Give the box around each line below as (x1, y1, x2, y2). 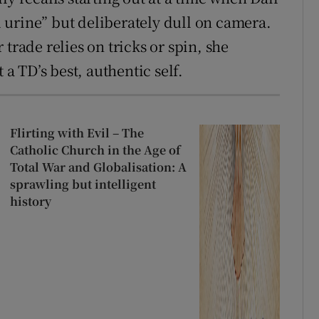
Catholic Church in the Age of (9, 142, 180, 159)
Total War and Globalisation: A (9, 159, 187, 176)
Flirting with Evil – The (9, 125, 144, 142)
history (9, 193, 51, 210)
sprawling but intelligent (9, 176, 156, 193)
